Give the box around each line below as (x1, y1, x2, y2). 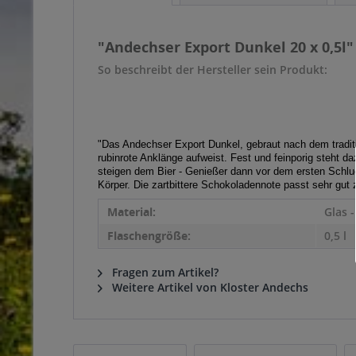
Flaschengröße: (107, 228, 191, 243)
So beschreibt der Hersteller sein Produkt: (98, 62, 327, 77)
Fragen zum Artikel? (109, 265, 219, 280)
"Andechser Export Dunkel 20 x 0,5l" (98, 37, 354, 56)
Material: (107, 204, 156, 219)
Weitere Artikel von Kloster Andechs (109, 280, 308, 295)
